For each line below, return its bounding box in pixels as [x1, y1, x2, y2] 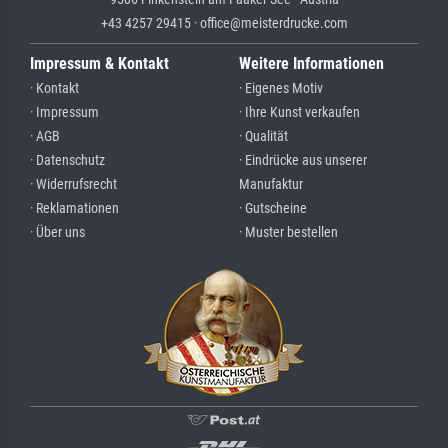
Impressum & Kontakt [30, 54, 169, 74]
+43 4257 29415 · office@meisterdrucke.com [100, 15, 348, 32]
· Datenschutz [30, 152, 105, 170]
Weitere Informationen [239, 54, 384, 74]
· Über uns [30, 224, 85, 242]
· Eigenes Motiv [239, 80, 323, 98]
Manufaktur [239, 176, 303, 194]
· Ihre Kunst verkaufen [239, 104, 360, 122]
